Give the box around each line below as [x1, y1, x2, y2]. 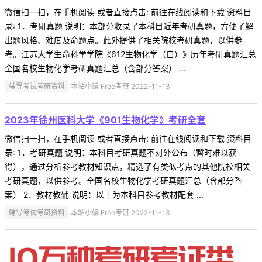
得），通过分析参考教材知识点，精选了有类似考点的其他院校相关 [5, 161, 250, 171]
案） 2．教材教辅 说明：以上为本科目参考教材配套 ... [5, 189, 204, 199]
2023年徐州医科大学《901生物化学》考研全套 [5, 113, 206, 126]
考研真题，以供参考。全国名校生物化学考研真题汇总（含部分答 [5, 175, 242, 185]
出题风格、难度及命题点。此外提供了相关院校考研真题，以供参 [5, 35, 242, 45]
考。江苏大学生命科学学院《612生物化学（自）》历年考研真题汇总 [5, 49, 256, 59]
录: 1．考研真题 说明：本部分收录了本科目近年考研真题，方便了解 [5, 20, 253, 31]
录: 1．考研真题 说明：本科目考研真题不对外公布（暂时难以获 [5, 147, 237, 157]
